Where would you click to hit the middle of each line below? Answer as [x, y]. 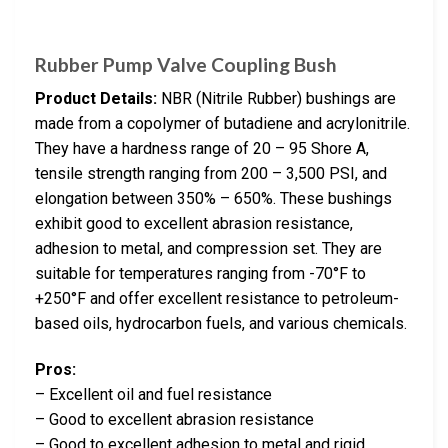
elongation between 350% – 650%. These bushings [213, 199]
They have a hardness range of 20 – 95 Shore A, [202, 149]
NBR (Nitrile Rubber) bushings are [276, 99]
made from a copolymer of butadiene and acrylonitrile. [222, 124]
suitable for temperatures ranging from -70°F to [200, 274]
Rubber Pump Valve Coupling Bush [186, 64]
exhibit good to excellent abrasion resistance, [194, 224]
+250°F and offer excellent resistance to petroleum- [217, 299]
